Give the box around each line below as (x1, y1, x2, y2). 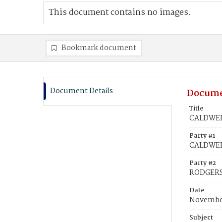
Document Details (50, 85, 113, 97)
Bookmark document (61, 42, 136, 54)
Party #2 (189, 158, 216, 168)
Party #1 (189, 131, 215, 141)
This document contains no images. (49, 6, 191, 19)
